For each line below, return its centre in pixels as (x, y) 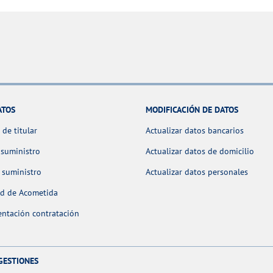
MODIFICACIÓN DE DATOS (192, 110)
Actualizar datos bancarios (195, 131)
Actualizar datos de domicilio (200, 151)
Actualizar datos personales (197, 172)
